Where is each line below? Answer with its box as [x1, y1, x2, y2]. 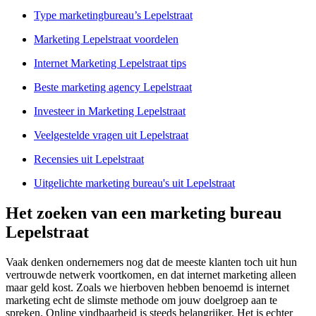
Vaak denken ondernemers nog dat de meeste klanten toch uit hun [6, 256, 297, 269]
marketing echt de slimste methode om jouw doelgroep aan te [6, 294, 277, 307]
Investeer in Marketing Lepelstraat [34, 105, 186, 118]
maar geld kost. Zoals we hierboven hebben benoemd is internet [6, 281, 289, 294]
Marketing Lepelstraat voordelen [34, 33, 178, 46]
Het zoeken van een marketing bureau [6, 204, 281, 223]
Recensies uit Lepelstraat [34, 153, 144, 166]
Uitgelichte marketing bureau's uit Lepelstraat [34, 177, 235, 190]
